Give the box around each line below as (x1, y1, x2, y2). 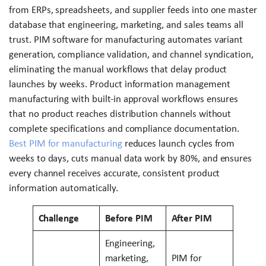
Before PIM (104, 212, 153, 223)
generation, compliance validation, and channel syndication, (9, 48, 254, 60)
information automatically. (9, 182, 118, 194)
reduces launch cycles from (122, 137, 235, 149)
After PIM (171, 212, 213, 223)
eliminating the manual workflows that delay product (9, 63, 227, 75)
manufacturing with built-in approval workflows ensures (9, 93, 239, 104)
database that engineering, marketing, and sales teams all (9, 18, 244, 30)
